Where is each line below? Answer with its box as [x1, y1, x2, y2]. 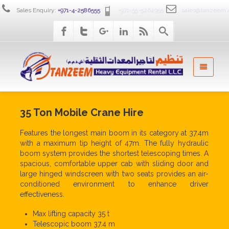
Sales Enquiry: [15, 7, 58, 14]
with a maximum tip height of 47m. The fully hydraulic [20, 139, 209, 147]
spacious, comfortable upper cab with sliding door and [20, 159, 209, 168]
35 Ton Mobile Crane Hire [20, 106, 144, 119]
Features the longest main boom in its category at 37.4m [20, 128, 209, 137]
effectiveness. [20, 190, 64, 198]
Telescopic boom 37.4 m [33, 219, 115, 228]
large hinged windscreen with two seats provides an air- [20, 169, 209, 178]
